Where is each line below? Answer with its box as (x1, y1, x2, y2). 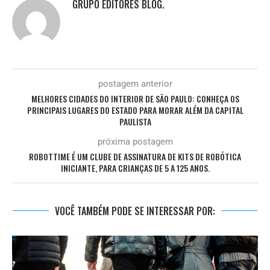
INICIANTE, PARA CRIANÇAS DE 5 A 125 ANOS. (60, 161, 210, 174)
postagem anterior (98, 78, 172, 89)
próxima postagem (97, 136, 173, 147)
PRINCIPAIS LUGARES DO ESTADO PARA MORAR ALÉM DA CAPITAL (27, 103, 243, 116)
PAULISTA (119, 115, 151, 128)
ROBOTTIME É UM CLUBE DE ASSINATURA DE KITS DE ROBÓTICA (29, 149, 241, 163)
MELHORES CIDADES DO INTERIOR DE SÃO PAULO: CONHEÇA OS (31, 92, 239, 105)
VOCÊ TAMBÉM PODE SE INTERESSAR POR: (55, 203, 215, 218)
